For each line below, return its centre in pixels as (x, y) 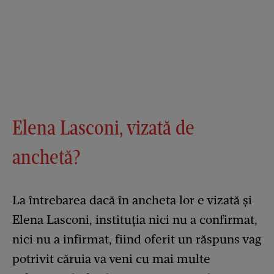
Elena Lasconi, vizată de (103, 127)
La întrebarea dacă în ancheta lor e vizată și (132, 200)
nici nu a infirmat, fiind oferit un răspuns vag (137, 239)
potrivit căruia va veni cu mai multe (111, 258)
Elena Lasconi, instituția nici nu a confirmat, (135, 219)
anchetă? (46, 157)
